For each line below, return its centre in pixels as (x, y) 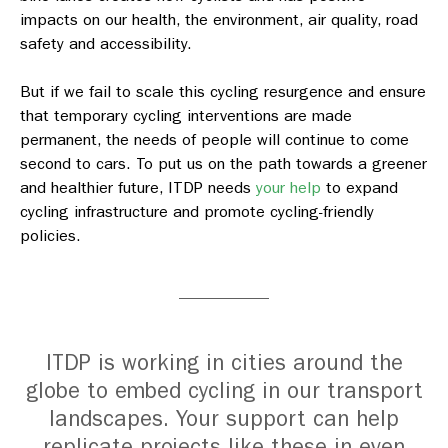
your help (288, 187)
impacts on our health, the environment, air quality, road (219, 19)
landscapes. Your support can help (224, 419)
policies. (50, 235)
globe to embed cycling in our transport (224, 391)
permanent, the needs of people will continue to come (214, 139)
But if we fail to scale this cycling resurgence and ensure (223, 91)
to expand (359, 187)
